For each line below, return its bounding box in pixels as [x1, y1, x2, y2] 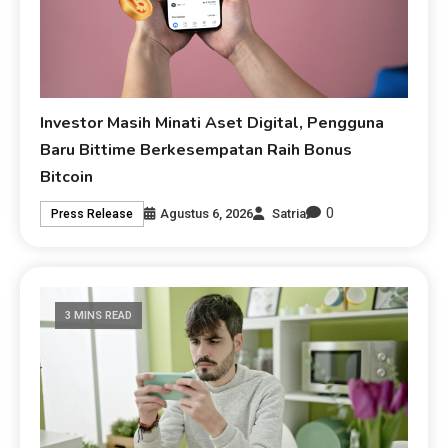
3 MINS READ [65, 309, 133, 323]
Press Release [51, 206, 134, 221]
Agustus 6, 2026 [160, 205, 254, 221]
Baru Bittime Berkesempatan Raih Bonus [40, 139, 353, 162]
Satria [272, 205, 307, 221]
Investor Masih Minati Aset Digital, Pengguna [40, 112, 385, 135]
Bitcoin [40, 166, 94, 189]
